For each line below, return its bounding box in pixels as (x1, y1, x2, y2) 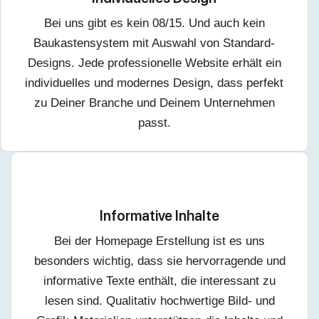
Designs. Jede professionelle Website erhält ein (27, 56, 281, 70)
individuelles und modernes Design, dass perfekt (25, 76, 283, 90)
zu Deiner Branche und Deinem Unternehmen (33, 96, 275, 110)
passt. (137, 116, 171, 130)
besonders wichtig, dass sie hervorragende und (33, 254, 286, 268)
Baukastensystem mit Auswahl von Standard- (33, 36, 275, 51)
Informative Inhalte (100, 207, 219, 225)
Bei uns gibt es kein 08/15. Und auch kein (43, 16, 265, 31)
